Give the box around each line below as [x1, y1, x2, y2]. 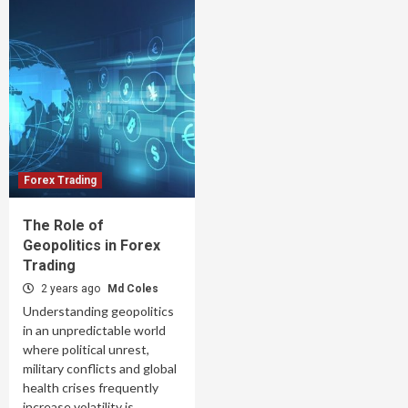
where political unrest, [23, 341, 149, 357]
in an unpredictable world [23, 321, 166, 338]
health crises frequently [23, 379, 158, 395]
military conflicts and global [23, 360, 177, 376]
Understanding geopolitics [23, 302, 174, 319]
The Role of [23, 216, 104, 234]
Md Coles [107, 281, 158, 295]
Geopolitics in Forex [23, 236, 160, 254]
